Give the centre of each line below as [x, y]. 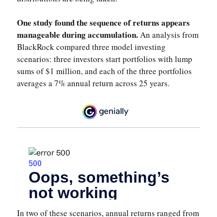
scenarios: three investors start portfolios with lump [105, 59]
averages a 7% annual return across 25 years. [93, 83]
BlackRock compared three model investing [91, 47]
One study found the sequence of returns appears [103, 23]
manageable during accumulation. [77, 35]
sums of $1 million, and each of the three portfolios [104, 71]
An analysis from [168, 35]
